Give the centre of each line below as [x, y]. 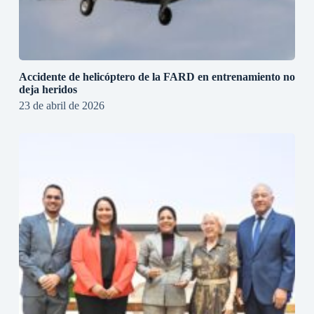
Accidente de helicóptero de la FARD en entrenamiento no [157, 76]
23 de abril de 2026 [61, 105]
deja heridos [48, 89]
